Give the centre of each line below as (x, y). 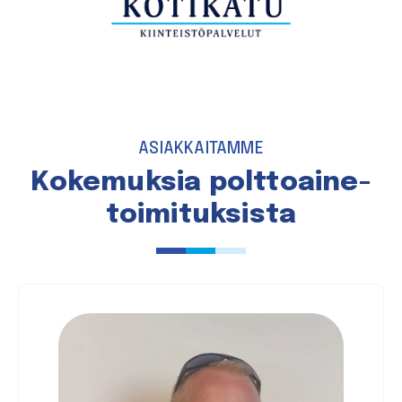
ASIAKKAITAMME (201, 149)
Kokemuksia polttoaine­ (201, 183)
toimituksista (201, 215)
